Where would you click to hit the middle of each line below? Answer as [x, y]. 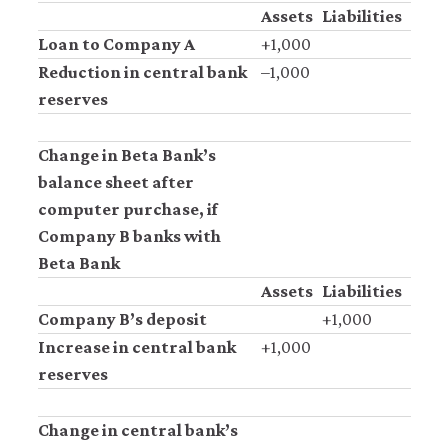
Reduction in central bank [142, 71]
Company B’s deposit [122, 318]
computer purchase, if [127, 208]
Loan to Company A [116, 43]
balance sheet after [115, 181]
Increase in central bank [136, 346]
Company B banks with [129, 235]
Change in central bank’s [137, 429]
